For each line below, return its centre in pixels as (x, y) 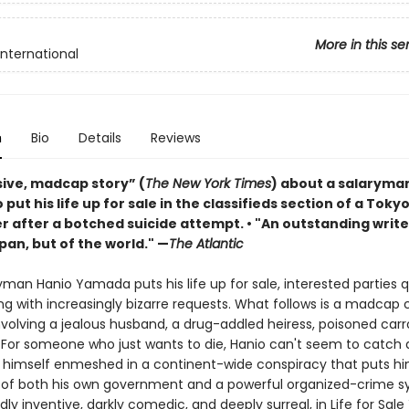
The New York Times (208, 184)
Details (100, 138)
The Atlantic (206, 244)
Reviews (175, 138)
